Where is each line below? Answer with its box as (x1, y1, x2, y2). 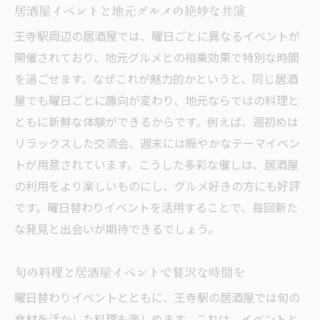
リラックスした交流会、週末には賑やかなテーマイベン (14, 134, 300, 154)
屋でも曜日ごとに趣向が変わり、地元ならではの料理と (14, 91, 299, 111)
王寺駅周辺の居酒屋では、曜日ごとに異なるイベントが (14, 27, 300, 47)
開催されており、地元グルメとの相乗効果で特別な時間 (14, 49, 299, 69)
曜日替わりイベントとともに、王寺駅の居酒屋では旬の (14, 289, 300, 309)
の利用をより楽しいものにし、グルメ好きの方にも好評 (14, 177, 300, 197)
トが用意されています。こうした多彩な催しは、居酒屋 (14, 156, 299, 176)
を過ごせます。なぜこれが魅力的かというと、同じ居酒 (14, 70, 298, 90)
